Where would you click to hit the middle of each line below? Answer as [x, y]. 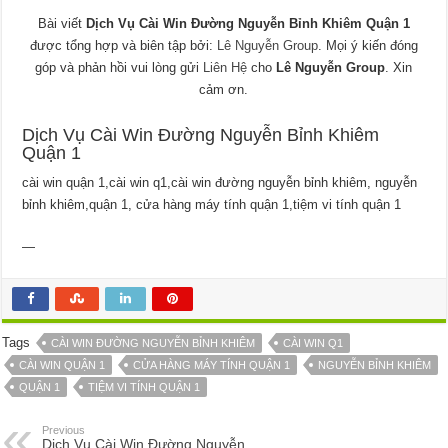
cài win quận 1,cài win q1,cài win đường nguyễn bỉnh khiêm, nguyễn [220, 182]
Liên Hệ [225, 67]
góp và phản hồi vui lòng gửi [119, 67]
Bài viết [61, 23]
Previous [64, 429]
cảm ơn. [224, 89]
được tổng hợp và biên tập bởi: [123, 45]
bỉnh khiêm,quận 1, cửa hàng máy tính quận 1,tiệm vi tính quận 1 [212, 204]
